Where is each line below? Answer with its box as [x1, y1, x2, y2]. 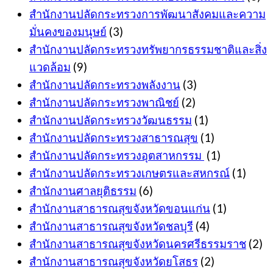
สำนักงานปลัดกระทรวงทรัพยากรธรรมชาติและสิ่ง [29, 43, 267, 57]
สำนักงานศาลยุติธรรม [29, 184, 136, 198]
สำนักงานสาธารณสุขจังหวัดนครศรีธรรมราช [29, 237, 246, 251]
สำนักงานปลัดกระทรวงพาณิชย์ [29, 96, 179, 110]
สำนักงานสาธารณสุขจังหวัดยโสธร [29, 255, 198, 269]
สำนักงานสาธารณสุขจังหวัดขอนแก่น [29, 202, 210, 216]
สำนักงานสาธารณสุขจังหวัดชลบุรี [29, 219, 193, 233]
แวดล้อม [29, 60, 71, 74]
